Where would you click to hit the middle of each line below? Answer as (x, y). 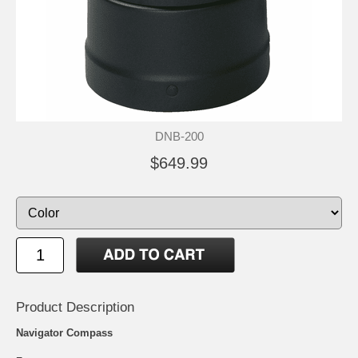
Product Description (75, 307)
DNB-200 (179, 136)
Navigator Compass (64, 332)
